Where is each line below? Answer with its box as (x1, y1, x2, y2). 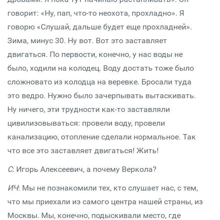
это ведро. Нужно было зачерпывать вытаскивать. (7, 91, 196, 100)
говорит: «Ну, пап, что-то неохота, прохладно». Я (7, 8, 184, 18)
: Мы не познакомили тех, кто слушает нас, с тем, (18, 183, 198, 192)
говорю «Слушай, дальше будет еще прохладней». (7, 22, 192, 31)
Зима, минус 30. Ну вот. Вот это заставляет (7, 36, 167, 45)
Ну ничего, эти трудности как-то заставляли (7, 105, 170, 114)
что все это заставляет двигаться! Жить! (7, 146, 159, 155)
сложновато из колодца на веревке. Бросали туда (7, 77, 192, 86)
